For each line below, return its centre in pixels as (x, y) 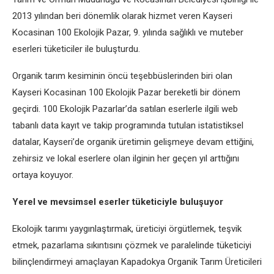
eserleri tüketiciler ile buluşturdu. (76, 49)
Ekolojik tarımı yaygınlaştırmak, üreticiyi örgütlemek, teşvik (127, 229)
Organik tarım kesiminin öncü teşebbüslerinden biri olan (122, 76)
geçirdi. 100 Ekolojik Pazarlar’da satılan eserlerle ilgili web (125, 109)
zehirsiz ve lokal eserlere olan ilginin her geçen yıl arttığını (126, 158)
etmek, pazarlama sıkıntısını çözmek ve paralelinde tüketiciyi (132, 245)
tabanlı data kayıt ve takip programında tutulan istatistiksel (128, 125)
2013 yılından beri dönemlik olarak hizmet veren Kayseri (122, 16)
